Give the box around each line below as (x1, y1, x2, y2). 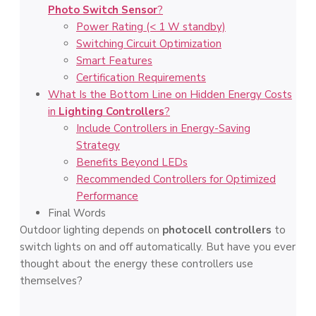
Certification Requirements (76, 71, 206, 85)
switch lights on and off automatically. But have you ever (20, 240, 296, 254)
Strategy (76, 138, 120, 152)
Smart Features (76, 54, 152, 68)
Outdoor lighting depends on (20, 223, 162, 237)
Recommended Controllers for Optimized (76, 172, 276, 186)
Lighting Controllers (59, 104, 164, 119)
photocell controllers (162, 223, 272, 237)
